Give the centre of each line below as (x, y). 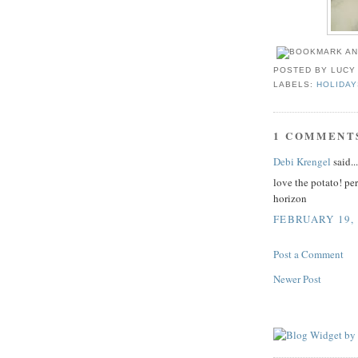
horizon (290, 199)
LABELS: (295, 85)
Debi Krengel (302, 161)
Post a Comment (308, 254)
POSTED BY (302, 70)
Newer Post (297, 278)
